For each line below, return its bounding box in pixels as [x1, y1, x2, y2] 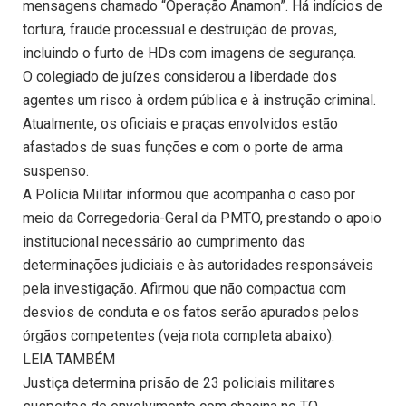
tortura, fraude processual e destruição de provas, [23, 21, 337, 39]
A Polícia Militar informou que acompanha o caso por [23, 186, 355, 204]
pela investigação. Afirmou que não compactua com [23, 280, 346, 298]
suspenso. [23, 162, 89, 180]
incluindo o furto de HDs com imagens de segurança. [23, 44, 356, 63]
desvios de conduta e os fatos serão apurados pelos [23, 304, 359, 322]
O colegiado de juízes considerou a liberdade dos [23, 68, 337, 86]
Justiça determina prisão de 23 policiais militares [23, 374, 335, 392]
